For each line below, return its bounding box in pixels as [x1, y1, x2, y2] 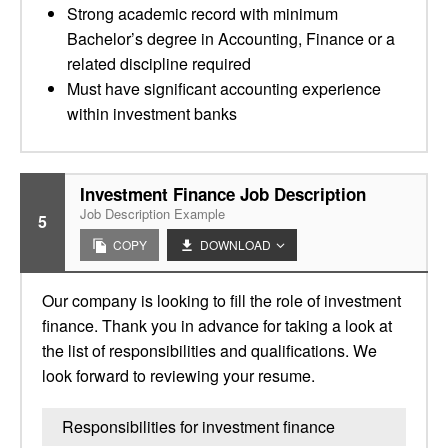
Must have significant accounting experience [67, 77, 381, 100]
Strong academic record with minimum [67, 2, 338, 25]
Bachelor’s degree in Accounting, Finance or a [67, 27, 395, 50]
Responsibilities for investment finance [62, 415, 335, 438]
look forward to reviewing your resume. [42, 364, 315, 387]
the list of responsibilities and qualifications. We [42, 339, 377, 362]
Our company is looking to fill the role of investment [42, 289, 401, 312]
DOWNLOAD [200, 236, 271, 253]
